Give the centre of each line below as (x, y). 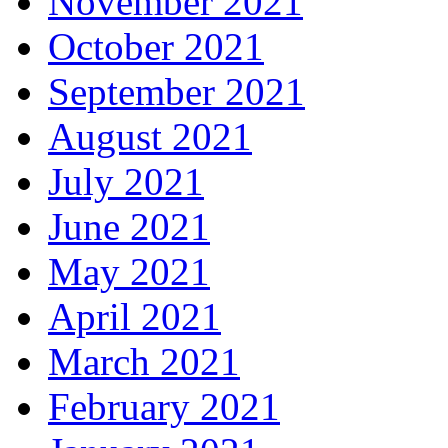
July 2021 (126, 181)
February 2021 (164, 406)
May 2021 (129, 271)
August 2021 (150, 136)
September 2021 (176, 91)
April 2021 (134, 316)
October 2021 (156, 46)
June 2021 (129, 226)
